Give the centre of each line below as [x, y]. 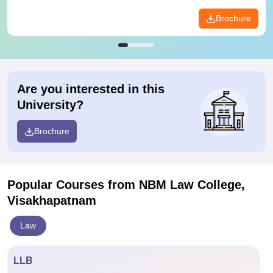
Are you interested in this [91, 89]
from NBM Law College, [176, 185]
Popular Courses [58, 185]
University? [50, 105]
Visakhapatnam [52, 200]
